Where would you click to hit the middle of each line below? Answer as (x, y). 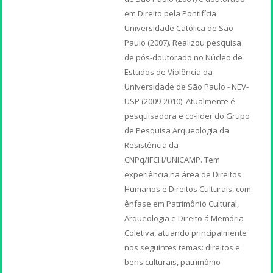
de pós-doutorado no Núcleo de (184, 57)
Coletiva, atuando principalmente (186, 232)
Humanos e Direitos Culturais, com (188, 189)
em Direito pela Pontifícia (171, 13)
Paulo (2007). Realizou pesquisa (183, 42)
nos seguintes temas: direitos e (183, 247)
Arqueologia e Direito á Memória (184, 218)
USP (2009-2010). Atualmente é (180, 101)
